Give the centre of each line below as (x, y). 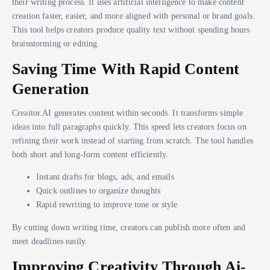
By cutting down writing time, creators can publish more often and (129, 227)
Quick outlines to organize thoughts (98, 191)
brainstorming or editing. (56, 43)
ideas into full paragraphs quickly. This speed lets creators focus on (129, 127)
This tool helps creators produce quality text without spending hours (131, 30)
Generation (51, 89)
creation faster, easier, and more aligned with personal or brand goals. (133, 16)
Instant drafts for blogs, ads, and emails (105, 177)
